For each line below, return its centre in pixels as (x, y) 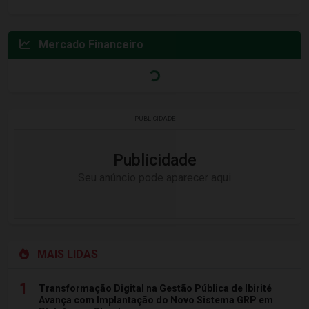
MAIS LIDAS (66, 254)
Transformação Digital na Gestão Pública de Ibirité (155, 288)
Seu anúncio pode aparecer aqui (154, 177)
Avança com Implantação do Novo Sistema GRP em (156, 300)
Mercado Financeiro (90, 44)
